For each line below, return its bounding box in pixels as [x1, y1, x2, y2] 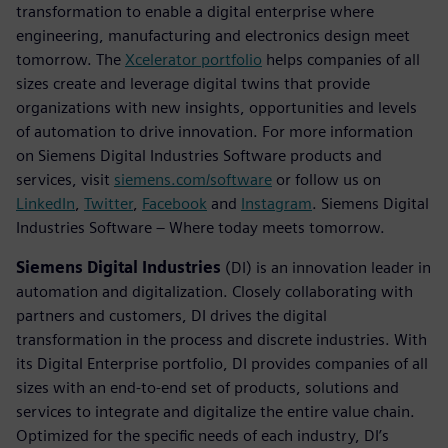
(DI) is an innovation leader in [221, 257, 431, 277]
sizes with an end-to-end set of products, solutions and [16, 377, 399, 397]
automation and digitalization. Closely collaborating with [16, 281, 413, 301]
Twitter [84, 193, 133, 213]
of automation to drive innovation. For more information [16, 121, 413, 141]
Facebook [142, 193, 207, 213]
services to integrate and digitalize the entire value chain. [16, 401, 415, 421]
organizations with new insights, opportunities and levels [16, 97, 417, 117]
